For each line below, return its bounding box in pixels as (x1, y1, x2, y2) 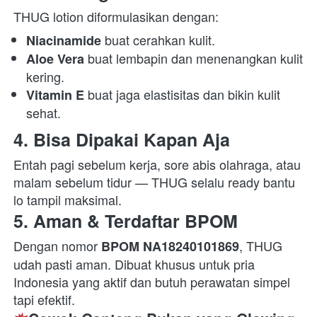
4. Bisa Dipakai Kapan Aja (13, 127, 230, 153)
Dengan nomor (13, 236, 101, 255)
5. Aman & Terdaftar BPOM (13, 208, 238, 234)
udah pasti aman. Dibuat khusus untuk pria (13, 255, 255, 274)
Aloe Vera (26, 50, 84, 69)
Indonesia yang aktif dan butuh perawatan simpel (13, 272, 290, 292)
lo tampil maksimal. (13, 190, 129, 209)
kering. (26, 67, 68, 86)
